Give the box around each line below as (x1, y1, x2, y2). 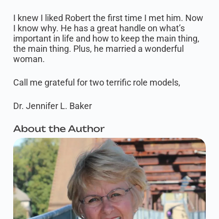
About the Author (13, 123, 105, 134)
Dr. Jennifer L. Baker (13, 101, 92, 111)
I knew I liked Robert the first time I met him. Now (13, 13, 203, 23)
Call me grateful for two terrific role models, (13, 77, 180, 88)
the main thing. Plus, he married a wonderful (13, 44, 184, 54)
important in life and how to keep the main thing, (13, 33, 199, 44)
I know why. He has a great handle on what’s (13, 23, 185, 34)
